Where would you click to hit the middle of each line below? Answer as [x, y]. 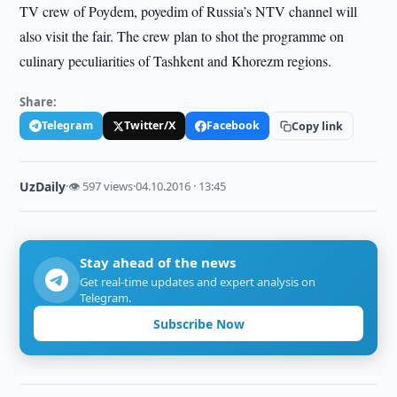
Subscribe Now [198, 323]
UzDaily [43, 187]
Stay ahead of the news [158, 262]
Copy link [318, 126]
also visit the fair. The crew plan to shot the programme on [182, 36]
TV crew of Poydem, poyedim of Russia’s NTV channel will [189, 11]
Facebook [234, 125]
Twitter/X [150, 125]
